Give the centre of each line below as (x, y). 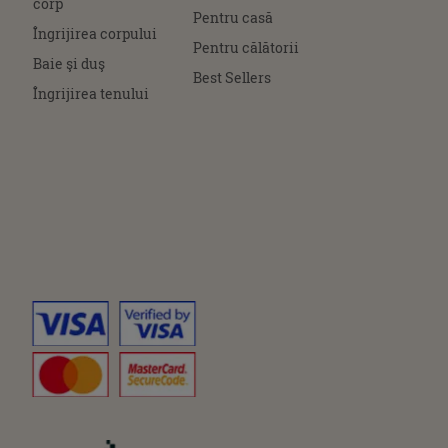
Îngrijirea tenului (91, 93)
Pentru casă (233, 17)
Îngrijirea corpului (95, 33)
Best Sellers (232, 77)
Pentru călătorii (246, 47)
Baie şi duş (69, 63)
